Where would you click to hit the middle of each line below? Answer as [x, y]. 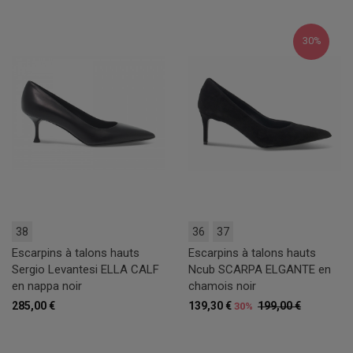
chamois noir [222, 286]
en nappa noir [47, 286]
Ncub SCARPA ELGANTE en [260, 270]
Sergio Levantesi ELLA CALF [85, 270]
